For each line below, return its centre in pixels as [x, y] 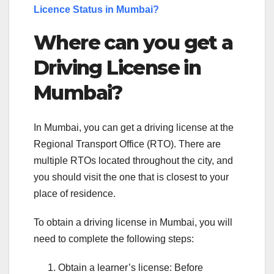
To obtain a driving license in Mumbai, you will [133, 222]
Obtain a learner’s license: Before [131, 267]
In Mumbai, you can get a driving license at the [134, 127]
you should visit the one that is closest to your [131, 177]
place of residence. [75, 193]
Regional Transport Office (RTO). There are [127, 144]
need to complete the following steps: [114, 239]
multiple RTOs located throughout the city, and [133, 160]
